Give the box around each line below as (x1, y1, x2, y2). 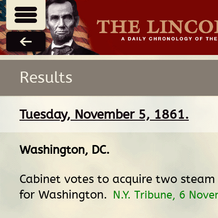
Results (19, 68, 73, 87)
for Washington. (19, 187, 110, 202)
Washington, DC (19, 143, 106, 157)
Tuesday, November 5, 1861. (19, 107, 189, 122)
